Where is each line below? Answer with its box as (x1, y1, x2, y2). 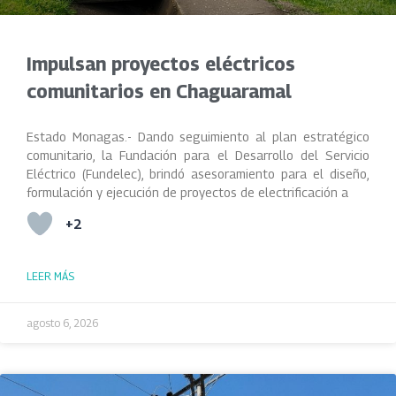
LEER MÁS (27, 270, 74, 283)
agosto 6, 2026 (27, 316, 98, 330)
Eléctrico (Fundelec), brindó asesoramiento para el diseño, (27, 166, 369, 181)
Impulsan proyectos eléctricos (27, 53, 295, 75)
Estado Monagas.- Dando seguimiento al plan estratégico (27, 129, 369, 144)
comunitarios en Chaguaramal (27, 80, 292, 103)
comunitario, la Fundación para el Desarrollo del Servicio (27, 148, 369, 163)
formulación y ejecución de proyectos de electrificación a (27, 185, 348, 200)
